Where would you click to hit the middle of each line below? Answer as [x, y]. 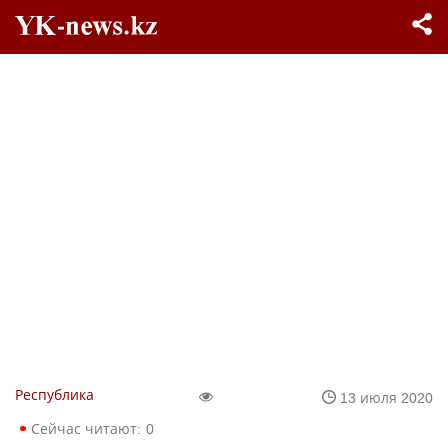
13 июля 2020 [386, 397]
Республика [54, 394]
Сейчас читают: [86, 428]
